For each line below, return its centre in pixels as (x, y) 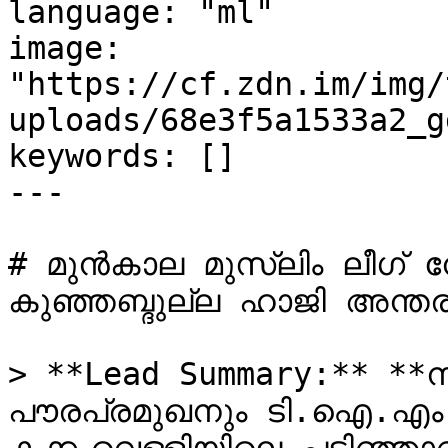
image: (65, 48)
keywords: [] (122, 156)
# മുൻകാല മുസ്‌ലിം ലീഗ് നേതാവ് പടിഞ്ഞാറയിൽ (142, 264)
